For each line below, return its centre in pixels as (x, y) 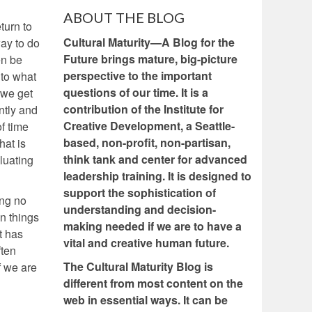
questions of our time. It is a (136, 93)
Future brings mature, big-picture (150, 59)
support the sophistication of (140, 193)
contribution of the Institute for (143, 109)
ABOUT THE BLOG (124, 18)
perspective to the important (138, 76)
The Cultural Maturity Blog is (138, 267)
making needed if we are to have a (153, 226)
